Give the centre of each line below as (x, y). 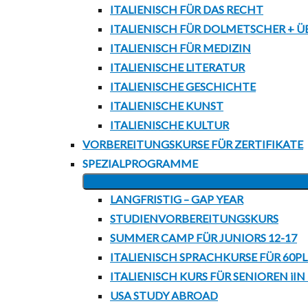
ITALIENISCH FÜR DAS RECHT (187, 9)
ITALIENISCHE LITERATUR (177, 67)
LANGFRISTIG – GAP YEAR (177, 199)
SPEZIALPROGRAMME (140, 163)
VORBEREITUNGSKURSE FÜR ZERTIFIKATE (193, 144)
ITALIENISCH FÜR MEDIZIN (180, 48)
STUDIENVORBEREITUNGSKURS (194, 218)
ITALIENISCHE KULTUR (169, 125)
